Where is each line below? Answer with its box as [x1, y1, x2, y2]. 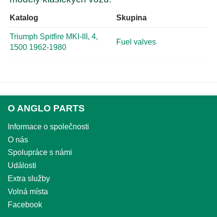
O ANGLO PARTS [8, 103, 85, 113]
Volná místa [8, 187, 48, 196]
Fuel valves [116, 37, 156, 46]
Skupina [116, 13, 147, 22]
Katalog [10, 13, 38, 22]
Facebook [8, 200, 42, 209]
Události [8, 161, 36, 170]
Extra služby [8, 174, 50, 183]
